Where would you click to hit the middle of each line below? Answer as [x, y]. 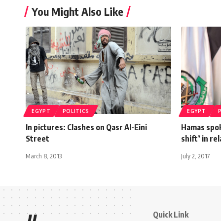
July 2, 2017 [195, 156]
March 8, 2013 [44, 156]
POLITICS [76, 111]
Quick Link [171, 214]
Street [37, 138]
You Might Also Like [77, 11]
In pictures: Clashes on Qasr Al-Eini [86, 127]
